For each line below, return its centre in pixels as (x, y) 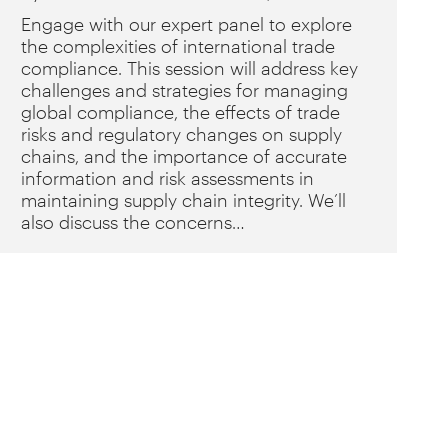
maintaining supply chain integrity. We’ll (183, 200)
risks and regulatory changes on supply (181, 134)
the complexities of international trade (178, 46)
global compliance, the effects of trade (180, 112)
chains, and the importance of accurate (184, 156)
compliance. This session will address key (189, 68)
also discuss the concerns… (133, 222)
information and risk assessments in (167, 178)
